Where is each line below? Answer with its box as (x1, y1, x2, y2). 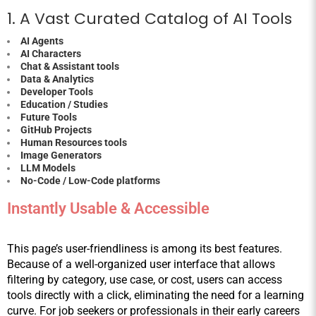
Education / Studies (20, 99, 108, 111)
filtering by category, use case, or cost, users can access (7, 273, 282, 287)
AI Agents (20, 35, 63, 47)
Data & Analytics (20, 73, 94, 85)
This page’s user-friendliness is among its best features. (7, 242, 282, 256)
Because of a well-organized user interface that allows (7, 257, 275, 272)
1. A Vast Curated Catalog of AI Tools (7, 8, 292, 30)
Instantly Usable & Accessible (7, 200, 209, 218)
